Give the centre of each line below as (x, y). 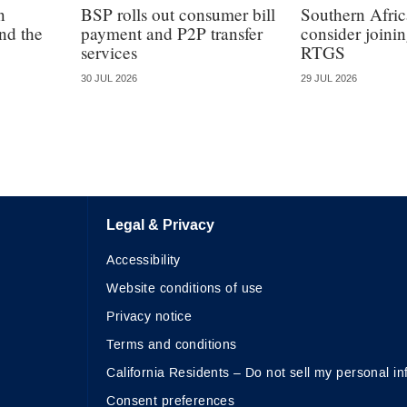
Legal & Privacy (161, 225)
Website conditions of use (185, 289)
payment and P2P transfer (172, 34)
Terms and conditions (172, 345)
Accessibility (144, 261)
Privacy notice (149, 317)
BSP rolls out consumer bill (179, 15)
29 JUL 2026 (328, 78)
